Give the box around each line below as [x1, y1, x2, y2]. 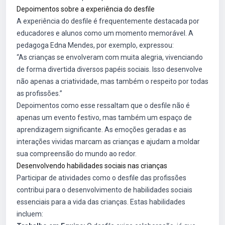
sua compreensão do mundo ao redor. [17, 150, 137, 158]
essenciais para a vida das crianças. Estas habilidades [17, 198, 185, 206]
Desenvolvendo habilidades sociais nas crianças [17, 162, 167, 170]
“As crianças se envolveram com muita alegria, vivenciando [17, 53, 203, 61]
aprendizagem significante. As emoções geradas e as [17, 126, 186, 134]
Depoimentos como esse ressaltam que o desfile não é [17, 101, 190, 109]
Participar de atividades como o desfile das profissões [17, 174, 186, 182]
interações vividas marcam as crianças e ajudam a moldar [17, 138, 200, 146]
